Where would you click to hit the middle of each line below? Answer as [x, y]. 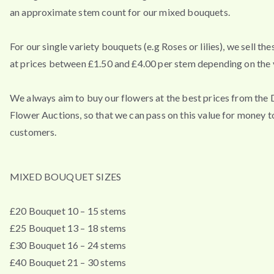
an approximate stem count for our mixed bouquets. [120, 12]
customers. [33, 131]
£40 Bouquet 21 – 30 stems [68, 262]
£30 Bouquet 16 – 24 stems [68, 245]
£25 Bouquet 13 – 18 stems [68, 228]
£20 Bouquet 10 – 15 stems [68, 211]
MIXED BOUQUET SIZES [66, 177]
